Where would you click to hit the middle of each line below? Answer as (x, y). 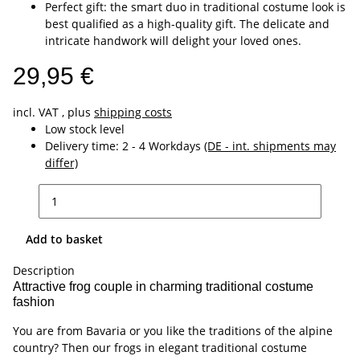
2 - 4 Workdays (163, 146)
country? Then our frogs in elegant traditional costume (160, 348)
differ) (61, 163)
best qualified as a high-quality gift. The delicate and (187, 24)
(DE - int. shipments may (270, 146)
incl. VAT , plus (53, 112)
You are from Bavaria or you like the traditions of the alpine (173, 331)
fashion (34, 302)
